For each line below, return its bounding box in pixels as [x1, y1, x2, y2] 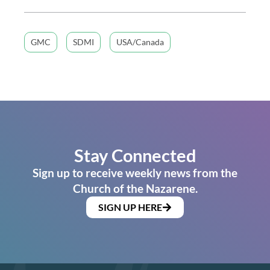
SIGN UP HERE [98, 201, 162, 213]
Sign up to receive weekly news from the [33, 166, 237, 180]
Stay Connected [74, 145, 196, 166]
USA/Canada [116, 37, 164, 48]
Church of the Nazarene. [72, 181, 198, 196]
